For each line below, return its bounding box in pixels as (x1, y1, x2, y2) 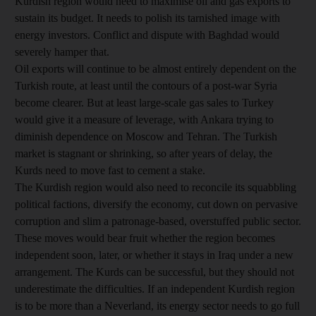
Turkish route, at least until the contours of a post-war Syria (15, 80, 277, 92)
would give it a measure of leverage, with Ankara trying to (15, 114, 274, 126)
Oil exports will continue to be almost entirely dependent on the (15, 63, 296, 75)
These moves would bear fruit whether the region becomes (15, 232, 275, 244)
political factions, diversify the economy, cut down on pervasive (15, 198, 298, 210)
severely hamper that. (15, 46, 109, 58)
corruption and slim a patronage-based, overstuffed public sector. (15, 215, 301, 227)
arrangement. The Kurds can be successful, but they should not (15, 266, 294, 278)
